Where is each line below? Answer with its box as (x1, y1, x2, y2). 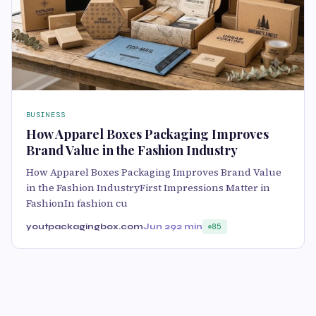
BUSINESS (26, 110, 66, 120)
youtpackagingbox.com (26, 221, 143, 232)
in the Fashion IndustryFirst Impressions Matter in (26, 181, 270, 195)
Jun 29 (143, 221, 176, 232)
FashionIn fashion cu (26, 196, 128, 211)
